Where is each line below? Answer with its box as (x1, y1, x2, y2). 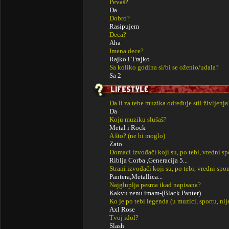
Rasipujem (109, 22, 139, 30)
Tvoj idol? (109, 214, 139, 221)
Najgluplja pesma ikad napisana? (109, 181, 201, 189)
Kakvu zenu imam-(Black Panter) (109, 189, 201, 197)
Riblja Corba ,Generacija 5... (109, 156, 188, 164)
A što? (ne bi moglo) (109, 132, 165, 140)
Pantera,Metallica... (109, 173, 163, 180)
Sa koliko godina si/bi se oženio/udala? (109, 63, 219, 71)
